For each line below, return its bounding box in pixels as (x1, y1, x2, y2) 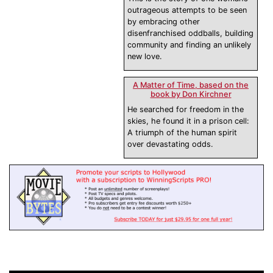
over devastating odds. (127, 140, 213, 149)
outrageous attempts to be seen (127, 5, 247, 15)
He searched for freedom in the (127, 105, 244, 115)
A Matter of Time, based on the (133, 80, 249, 90)
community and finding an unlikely (127, 40, 251, 50)
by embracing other (127, 17, 200, 27)
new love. (127, 52, 162, 62)
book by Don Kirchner (150, 90, 232, 99)
